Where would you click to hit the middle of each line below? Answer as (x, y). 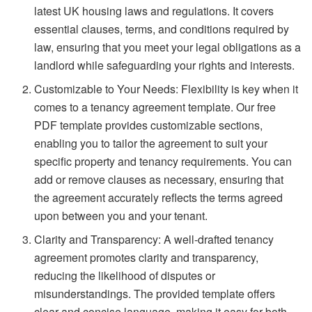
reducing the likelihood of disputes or (125, 275)
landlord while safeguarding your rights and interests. (165, 65)
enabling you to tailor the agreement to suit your (151, 143)
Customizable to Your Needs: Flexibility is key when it (166, 88)
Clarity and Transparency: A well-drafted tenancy (154, 239)
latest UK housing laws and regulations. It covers (154, 10)
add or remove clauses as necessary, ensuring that (159, 179)
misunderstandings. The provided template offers (155, 293)
